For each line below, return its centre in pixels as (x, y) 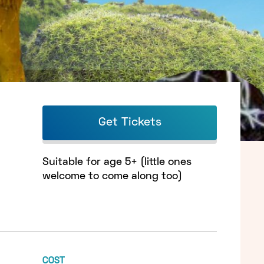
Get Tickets (130, 122)
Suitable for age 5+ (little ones (117, 162)
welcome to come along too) (112, 176)
